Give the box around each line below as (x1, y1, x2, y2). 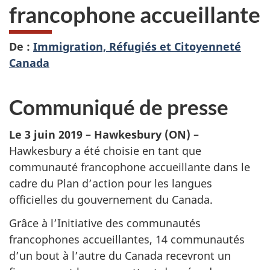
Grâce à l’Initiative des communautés (9, 215, 201, 230)
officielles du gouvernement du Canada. (9, 192, 213, 207)
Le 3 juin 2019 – (9, 127, 94, 142)
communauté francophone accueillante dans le (9, 160, 250, 175)
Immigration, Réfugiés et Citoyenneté (33, 39, 241, 54)
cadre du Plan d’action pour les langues (9, 176, 212, 191)
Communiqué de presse (9, 93, 228, 119)
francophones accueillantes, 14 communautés (9, 231, 245, 246)
